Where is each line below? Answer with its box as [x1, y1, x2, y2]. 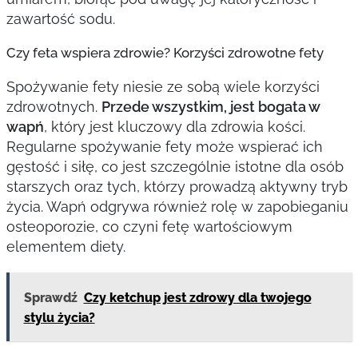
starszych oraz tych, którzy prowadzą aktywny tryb [6, 178, 348, 195]
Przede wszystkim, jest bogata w [101, 98, 320, 115]
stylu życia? [23, 310, 95, 325]
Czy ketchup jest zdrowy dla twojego [83, 290, 312, 305]
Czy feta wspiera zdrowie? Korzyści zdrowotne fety [6, 45, 324, 61]
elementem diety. [6, 238, 125, 255]
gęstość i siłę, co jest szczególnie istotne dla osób [6, 158, 344, 175]
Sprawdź [23, 290, 78, 305]
